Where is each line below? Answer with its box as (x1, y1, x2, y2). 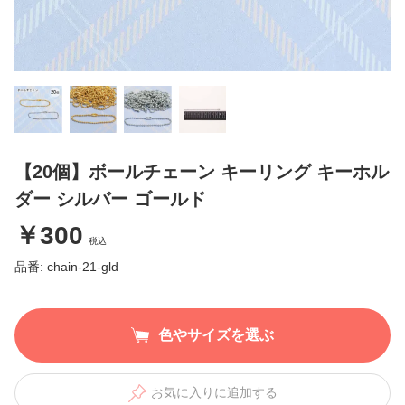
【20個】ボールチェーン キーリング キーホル (14, 162, 389, 183)
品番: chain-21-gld (14, 259, 118, 275)
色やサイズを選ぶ (158, 326, 274, 343)
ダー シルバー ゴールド (14, 189, 206, 210)
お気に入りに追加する (150, 385, 278, 400)
